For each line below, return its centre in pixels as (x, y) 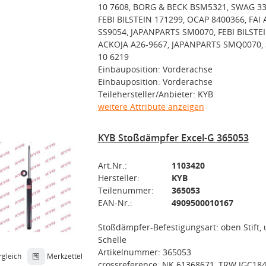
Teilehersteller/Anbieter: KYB (155, 94)
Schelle (112, 240)
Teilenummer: (126, 190)
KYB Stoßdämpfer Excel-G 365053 (173, 138)
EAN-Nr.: (115, 203)
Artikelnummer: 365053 (144, 252)
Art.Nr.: (112, 165)
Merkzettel (64, 256)
